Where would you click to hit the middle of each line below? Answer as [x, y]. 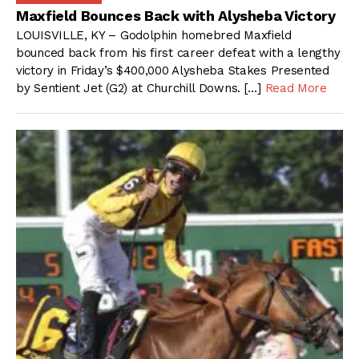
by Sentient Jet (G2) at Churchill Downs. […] [141, 89]
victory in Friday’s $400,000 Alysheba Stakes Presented [173, 71]
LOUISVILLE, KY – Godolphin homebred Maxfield [154, 36]
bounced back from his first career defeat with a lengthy [178, 53]
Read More [296, 89]
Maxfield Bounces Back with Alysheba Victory [176, 15]
